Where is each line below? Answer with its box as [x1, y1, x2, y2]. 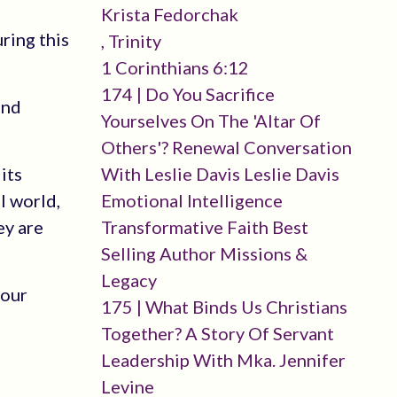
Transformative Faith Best [100, 216, 308, 237]
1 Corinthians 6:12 [100, 57, 249, 78]
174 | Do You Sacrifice [100, 83, 275, 105]
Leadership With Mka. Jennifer [100, 349, 346, 370]
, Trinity [100, 30, 161, 51]
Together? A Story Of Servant [100, 323, 334, 344]
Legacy [100, 269, 157, 291]
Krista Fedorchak [100, 4, 238, 25]
